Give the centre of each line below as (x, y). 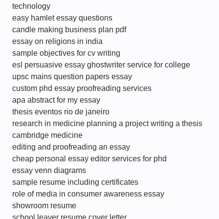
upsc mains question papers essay (72, 77)
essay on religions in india (57, 41)
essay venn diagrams (49, 170)
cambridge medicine (47, 135)
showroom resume (44, 206)
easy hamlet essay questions (62, 18)
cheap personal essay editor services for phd (89, 159)
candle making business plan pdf (69, 30)
